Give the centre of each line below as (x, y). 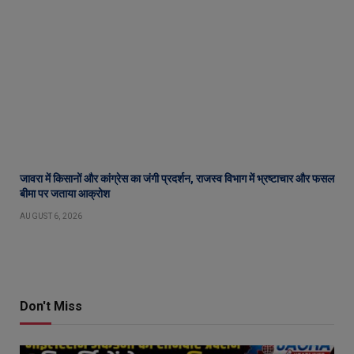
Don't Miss (51, 306)
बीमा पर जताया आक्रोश (65, 193)
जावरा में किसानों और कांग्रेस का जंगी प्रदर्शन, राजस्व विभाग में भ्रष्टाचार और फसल (177, 178)
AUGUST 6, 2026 (51, 216)
